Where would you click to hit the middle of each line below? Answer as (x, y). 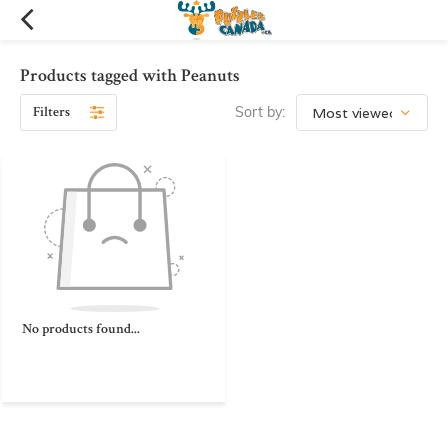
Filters (51, 112)
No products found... (81, 328)
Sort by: (260, 112)
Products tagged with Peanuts (130, 75)
